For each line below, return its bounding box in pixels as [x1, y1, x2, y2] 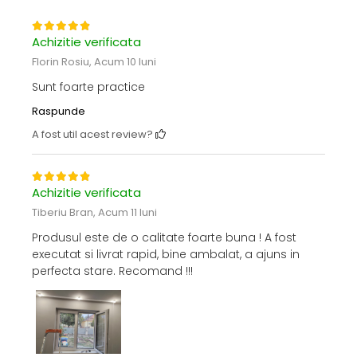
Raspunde [32, 104, 85, 120]
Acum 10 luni [94, 54, 156, 70]
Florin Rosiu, [32, 54, 94, 70]
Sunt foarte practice [32, 79, 145, 96]
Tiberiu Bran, [32, 205, 98, 221]
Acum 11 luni [98, 205, 157, 221]
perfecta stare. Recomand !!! [32, 263, 193, 280]
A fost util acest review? [32, 127, 155, 143]
